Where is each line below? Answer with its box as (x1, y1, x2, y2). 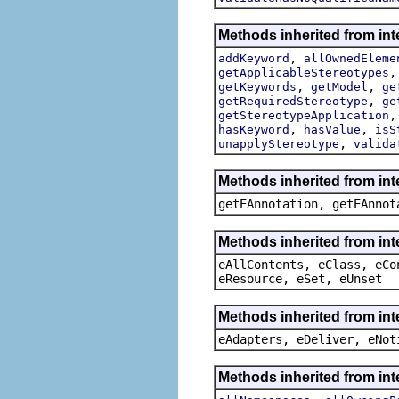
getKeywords (218, 79, 297, 94)
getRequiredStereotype (218, 94, 368, 108)
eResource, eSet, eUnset (218, 271, 382, 286)
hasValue (304, 122, 361, 136)
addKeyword (218, 51, 289, 65)
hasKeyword (218, 122, 289, 136)
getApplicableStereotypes (218, 65, 389, 79)
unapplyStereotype (218, 136, 339, 151)
